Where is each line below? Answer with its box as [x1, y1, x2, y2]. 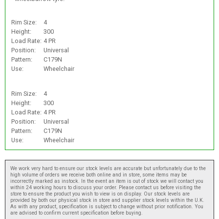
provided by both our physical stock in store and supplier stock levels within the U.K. [10, 197, 204, 203]
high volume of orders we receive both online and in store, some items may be [10, 171, 187, 178]
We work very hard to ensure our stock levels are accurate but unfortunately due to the [10, 165, 206, 172]
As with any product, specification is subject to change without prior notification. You [10, 203, 203, 210]
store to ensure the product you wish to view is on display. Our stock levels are [10, 190, 190, 197]
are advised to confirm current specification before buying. [10, 209, 143, 216]
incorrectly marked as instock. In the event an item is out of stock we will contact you [10, 177, 203, 184]
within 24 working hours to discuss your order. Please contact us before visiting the [10, 184, 201, 191]
